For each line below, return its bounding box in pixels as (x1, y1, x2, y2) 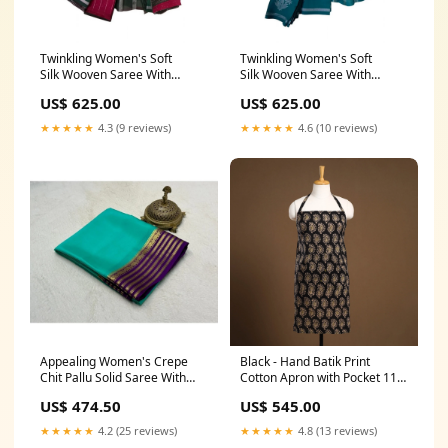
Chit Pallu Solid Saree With (40, 368, 186, 386)
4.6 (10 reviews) (295, 119, 377, 135)
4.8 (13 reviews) (295, 422, 377, 438)
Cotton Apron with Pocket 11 (240, 368, 397, 386)
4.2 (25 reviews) (95, 422, 177, 438)
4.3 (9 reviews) (95, 119, 171, 135)
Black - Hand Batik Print (240, 352, 370, 370)
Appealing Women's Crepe (40, 352, 188, 370)
